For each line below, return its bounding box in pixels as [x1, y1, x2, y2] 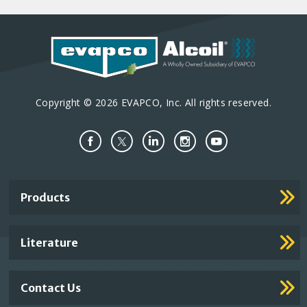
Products [21, 191, 71, 205]
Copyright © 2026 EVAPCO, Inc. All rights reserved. [36, 96, 271, 110]
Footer [7, 200, 53, 218]
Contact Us [21, 281, 82, 295]
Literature [21, 236, 79, 250]
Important [7, 181, 79, 199]
